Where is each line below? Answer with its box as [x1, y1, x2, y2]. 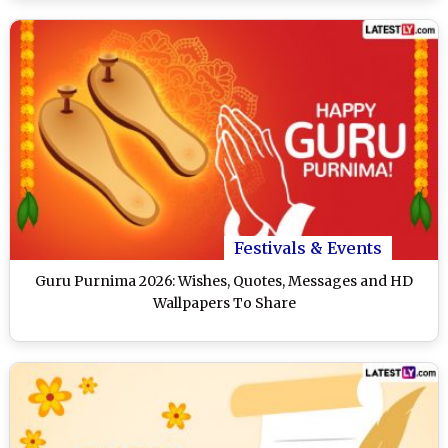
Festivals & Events [234, 238, 382, 259]
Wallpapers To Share [152, 294, 296, 313]
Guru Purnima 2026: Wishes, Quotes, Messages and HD [35, 272, 413, 291]
